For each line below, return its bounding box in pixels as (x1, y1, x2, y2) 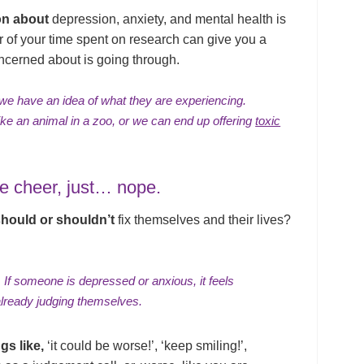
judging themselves (37, 294, 140, 309)
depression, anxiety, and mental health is (49, 12, 287, 27)
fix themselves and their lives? (118, 213, 292, 227)
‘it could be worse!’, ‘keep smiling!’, (44, 339, 248, 353)
